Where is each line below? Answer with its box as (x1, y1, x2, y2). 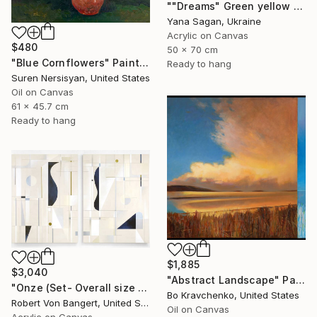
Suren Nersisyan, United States (11, 72, 150, 84)
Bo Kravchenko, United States (167, 289, 299, 301)
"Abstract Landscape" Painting (295, 274, 305, 287)
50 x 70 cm (167, 43, 218, 55)
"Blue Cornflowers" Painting (139, 57, 149, 69)
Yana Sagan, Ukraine (167, 15, 261, 27)
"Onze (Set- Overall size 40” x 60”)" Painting (138, 282, 148, 294)
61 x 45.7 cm (11, 100, 69, 113)
